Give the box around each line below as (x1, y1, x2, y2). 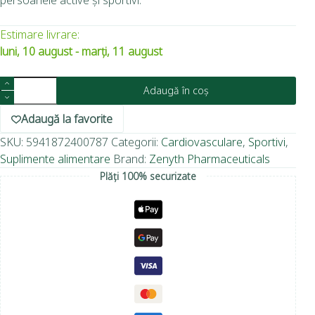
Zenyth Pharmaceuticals (149, 150, 270, 167)
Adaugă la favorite (21, 110, 112, 127)
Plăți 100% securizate (100, 169, 197, 183)
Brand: (113, 150, 149, 167)
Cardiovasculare (161, 134, 243, 150)
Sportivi (248, 134, 285, 150)
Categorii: (111, 134, 161, 150)
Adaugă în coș (143, 83, 210, 97)
